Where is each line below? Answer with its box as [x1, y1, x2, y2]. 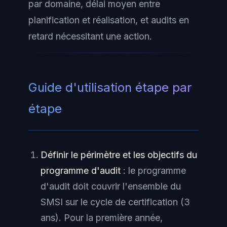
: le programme [121, 165, 186, 176]
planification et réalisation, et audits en [28, 15, 189, 26]
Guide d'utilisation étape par [28, 80, 192, 95]
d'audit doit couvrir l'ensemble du [41, 181, 181, 192]
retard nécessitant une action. [28, 31, 152, 42]
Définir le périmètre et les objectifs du [41, 149, 197, 161]
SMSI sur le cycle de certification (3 [41, 197, 190, 208]
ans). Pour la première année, [41, 212, 163, 223]
